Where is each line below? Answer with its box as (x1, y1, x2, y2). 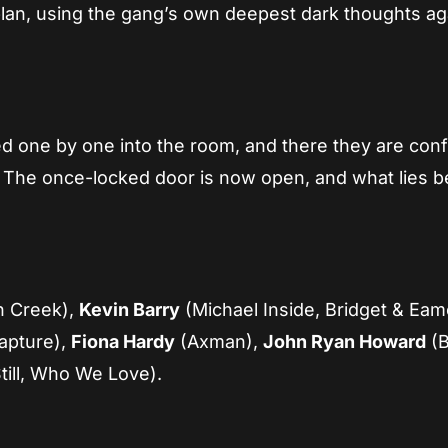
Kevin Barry (79, 299, 181, 321)
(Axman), (175, 331, 264, 353)
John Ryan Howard (263, 331, 427, 353)
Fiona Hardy (71, 331, 176, 353)
